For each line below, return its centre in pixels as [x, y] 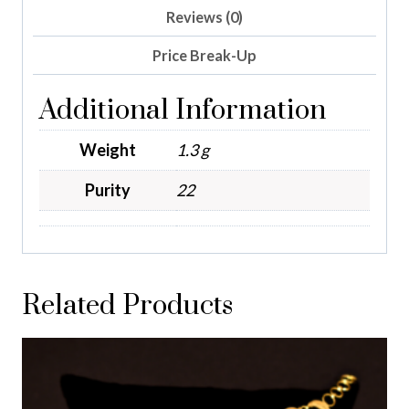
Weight [108, 149]
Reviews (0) [204, 16]
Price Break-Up [204, 55]
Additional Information [183, 110]
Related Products [127, 305]
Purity [108, 189]
